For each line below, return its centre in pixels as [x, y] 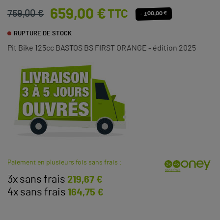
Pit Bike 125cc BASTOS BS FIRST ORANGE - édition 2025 [102, 48]
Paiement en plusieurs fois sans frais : [65, 163]
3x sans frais [36, 179]
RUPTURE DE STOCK [42, 34]
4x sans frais [37, 192]
